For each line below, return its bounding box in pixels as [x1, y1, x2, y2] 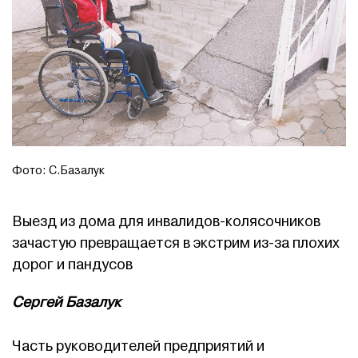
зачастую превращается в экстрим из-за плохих [12, 233, 340, 253]
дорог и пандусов [12, 255, 133, 274]
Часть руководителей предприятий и [12, 336, 265, 356]
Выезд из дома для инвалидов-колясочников [12, 212, 320, 231]
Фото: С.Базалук [12, 163, 105, 177]
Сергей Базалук [12, 292, 121, 312]
